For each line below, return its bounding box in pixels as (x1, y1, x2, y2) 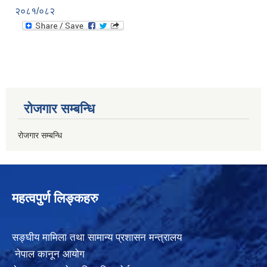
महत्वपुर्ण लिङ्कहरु (12, 191, 98, 206)
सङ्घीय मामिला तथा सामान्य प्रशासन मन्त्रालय (12, 232, 182, 244)
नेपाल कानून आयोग (12, 249, 85, 260)
